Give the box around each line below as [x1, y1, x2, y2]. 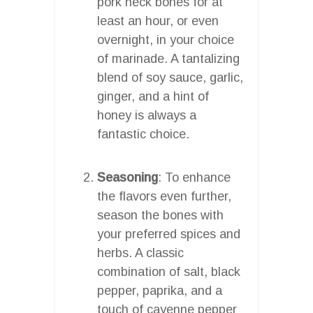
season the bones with [97, 208, 224, 222]
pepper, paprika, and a [97, 283, 222, 298]
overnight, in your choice [97, 32, 234, 47]
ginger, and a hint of [97, 89, 209, 103]
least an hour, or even [97, 13, 219, 28]
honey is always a [97, 108, 196, 122]
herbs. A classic [97, 245, 184, 260]
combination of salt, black [97, 264, 240, 279]
